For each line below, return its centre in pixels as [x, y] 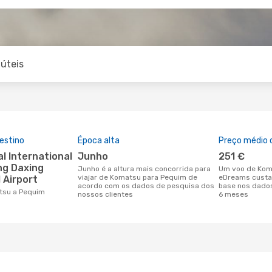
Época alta [99, 141]
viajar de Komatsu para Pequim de [138, 177]
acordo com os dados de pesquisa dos [146, 186]
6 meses [233, 194]
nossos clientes [105, 194]
